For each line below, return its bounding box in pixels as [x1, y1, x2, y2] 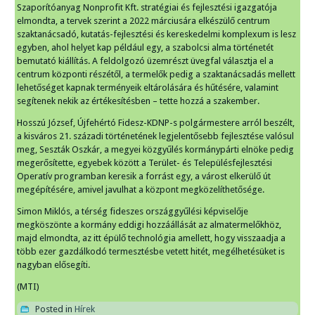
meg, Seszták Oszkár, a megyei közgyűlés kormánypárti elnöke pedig [17, 144, 295, 155]
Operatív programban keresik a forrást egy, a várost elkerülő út [17, 171, 271, 182]
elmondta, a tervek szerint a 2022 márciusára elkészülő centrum [17, 15, 271, 27]
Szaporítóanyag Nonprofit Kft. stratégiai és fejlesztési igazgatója [17, 2, 278, 13]
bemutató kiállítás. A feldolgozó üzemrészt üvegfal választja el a [17, 56, 274, 67]
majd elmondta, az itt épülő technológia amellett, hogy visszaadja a [17, 233, 286, 244]
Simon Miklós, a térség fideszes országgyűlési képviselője [17, 206, 249, 217]
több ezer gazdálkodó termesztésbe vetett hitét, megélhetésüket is [17, 246, 285, 257]
